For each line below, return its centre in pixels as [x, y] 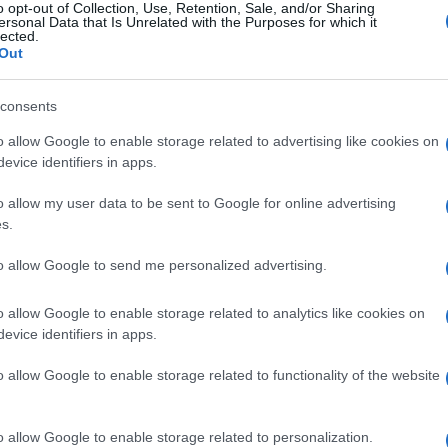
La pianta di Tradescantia [123, 323]
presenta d [80, 411]
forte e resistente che [115, 389]
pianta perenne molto [113, 367]
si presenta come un [109, 345]
